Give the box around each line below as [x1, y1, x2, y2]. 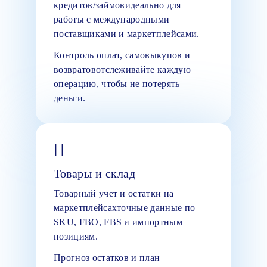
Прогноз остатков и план [54, 252, 160, 263]
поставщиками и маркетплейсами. [54, 28, 200, 39]
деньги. [54, 92, 86, 103]
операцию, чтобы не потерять [54, 78, 180, 89]
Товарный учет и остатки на [54, 188, 174, 198]
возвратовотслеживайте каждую [54, 64, 191, 74]
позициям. [54, 231, 98, 241]
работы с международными [54, 14, 170, 24]
